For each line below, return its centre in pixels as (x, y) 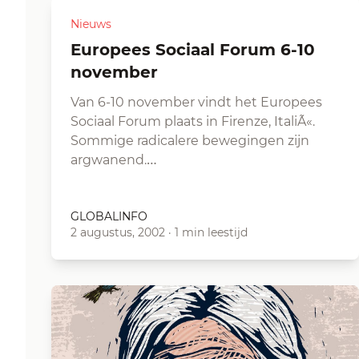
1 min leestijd (211, 232)
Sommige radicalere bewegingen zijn (190, 141)
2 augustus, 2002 (118, 232)
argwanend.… (114, 160)
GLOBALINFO (109, 216)
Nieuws (91, 24)
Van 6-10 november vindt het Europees (196, 102)
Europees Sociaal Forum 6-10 (76, 50)
